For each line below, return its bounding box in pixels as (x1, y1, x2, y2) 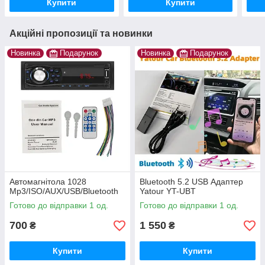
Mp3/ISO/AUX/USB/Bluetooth (9, 186, 118, 196)
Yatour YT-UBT (140, 186, 196, 196)
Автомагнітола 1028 (9, 177, 86, 187)
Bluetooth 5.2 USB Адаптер (140, 177, 243, 187)
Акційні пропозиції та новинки (9, 28, 153, 39)
